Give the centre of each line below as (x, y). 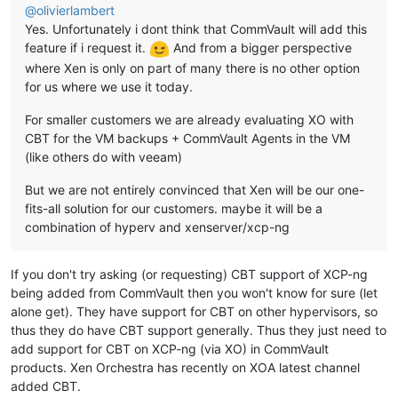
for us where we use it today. (109, 86)
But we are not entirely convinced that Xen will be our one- (195, 189)
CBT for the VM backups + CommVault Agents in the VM (187, 138)
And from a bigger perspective (261, 47)
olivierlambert (76, 10)
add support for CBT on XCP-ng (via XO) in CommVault (170, 348)
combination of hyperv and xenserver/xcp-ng (157, 227)
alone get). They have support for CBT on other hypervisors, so (194, 311)
